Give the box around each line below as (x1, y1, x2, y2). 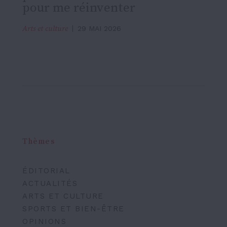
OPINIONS (22, 217, 66, 226)
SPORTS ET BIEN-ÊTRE (22, 204, 125, 213)
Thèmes (22, 137, 55, 146)
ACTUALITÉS (22, 179, 78, 188)
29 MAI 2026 (78, 24, 121, 32)
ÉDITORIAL (22, 166, 70, 175)
